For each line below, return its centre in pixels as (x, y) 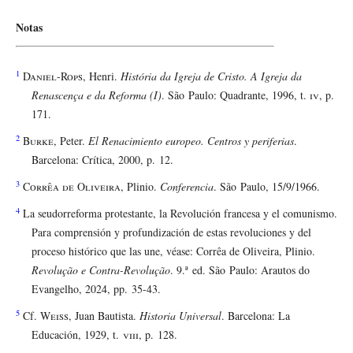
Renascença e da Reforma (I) (97, 95)
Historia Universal (180, 316)
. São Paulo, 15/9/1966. (267, 187)
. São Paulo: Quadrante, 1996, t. (236, 95)
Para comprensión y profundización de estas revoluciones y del (171, 232)
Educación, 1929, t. (77, 335)
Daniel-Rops (53, 76)
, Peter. (71, 141)
